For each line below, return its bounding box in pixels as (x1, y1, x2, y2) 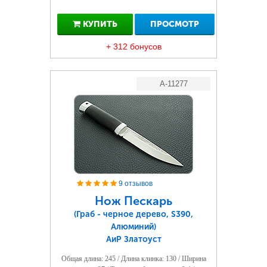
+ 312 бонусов (105, 42, 162, 51)
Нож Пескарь (95, 194, 172, 208)
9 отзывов (119, 179, 153, 188)
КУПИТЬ (80, 19, 117, 29)
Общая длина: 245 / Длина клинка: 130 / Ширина (61, 254, 206, 263)
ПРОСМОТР (150, 19, 199, 29)
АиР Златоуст (105, 234, 162, 244)
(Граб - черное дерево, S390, (74, 209, 193, 219)
